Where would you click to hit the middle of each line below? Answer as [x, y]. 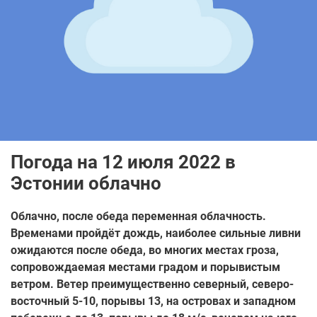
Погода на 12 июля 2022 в [123, 162]
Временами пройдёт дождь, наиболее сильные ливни [156, 233]
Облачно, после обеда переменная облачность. [138, 216]
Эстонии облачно [86, 183]
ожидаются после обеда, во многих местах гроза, [145, 250]
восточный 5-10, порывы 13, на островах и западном [153, 301]
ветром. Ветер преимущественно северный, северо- [152, 284]
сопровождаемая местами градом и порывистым [145, 267]
